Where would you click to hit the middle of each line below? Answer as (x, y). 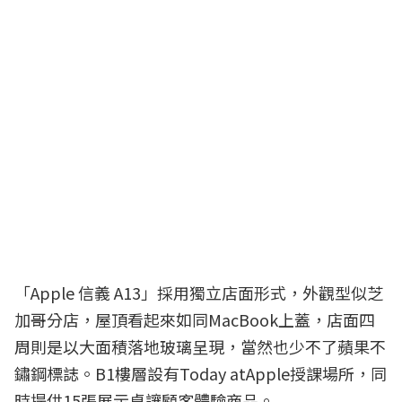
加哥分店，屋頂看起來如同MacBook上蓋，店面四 (195, 319)
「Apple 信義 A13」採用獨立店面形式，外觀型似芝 (199, 292)
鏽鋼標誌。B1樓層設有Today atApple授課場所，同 (201, 373)
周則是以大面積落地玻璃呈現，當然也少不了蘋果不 (200, 346)
